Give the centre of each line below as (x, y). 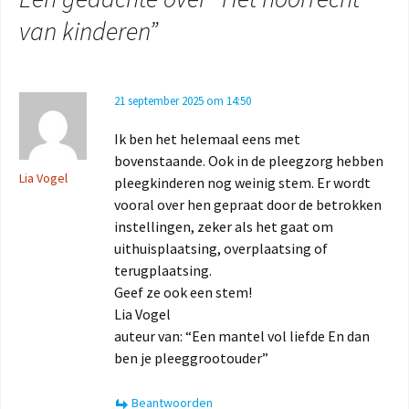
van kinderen (84, 31)
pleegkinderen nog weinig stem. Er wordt (242, 183)
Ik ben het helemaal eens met (207, 139)
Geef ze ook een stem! (183, 293)
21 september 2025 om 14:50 (183, 101)
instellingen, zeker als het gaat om (224, 227)
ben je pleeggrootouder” (191, 358)
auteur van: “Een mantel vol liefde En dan (242, 336)
